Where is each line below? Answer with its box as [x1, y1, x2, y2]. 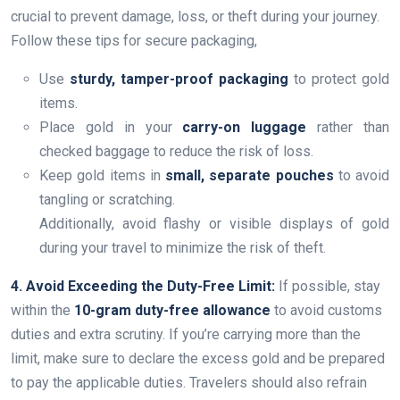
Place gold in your [39, 119, 183, 137]
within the [11, 302, 74, 320]
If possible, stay [279, 278, 380, 296]
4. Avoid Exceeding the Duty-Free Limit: [11, 278, 279, 296]
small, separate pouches [165, 167, 334, 185]
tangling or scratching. [39, 191, 175, 209]
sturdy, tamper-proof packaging [70, 71, 288, 88]
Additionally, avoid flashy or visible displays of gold [39, 215, 389, 233]
